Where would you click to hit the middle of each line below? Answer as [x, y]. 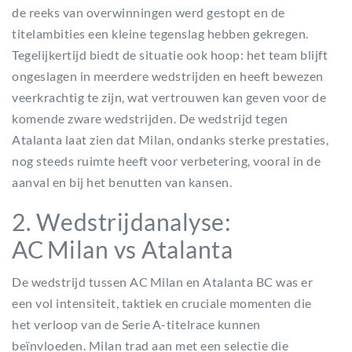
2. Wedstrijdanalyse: [121, 222]
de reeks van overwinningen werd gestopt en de [148, 12]
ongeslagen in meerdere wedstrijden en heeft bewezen [168, 76]
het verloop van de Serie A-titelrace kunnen [136, 324]
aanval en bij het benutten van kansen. [122, 182]
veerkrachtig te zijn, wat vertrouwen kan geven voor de [169, 97]
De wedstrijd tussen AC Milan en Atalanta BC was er [162, 282]
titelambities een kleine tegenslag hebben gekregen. [160, 33]
